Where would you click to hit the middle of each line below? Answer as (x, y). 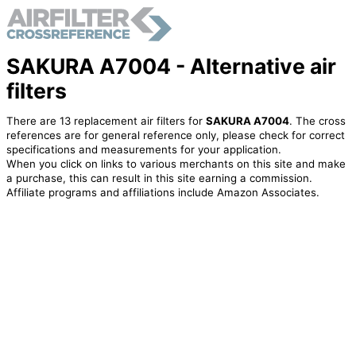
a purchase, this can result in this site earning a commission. (159, 178)
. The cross (317, 121)
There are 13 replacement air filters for (106, 121)
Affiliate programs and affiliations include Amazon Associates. (163, 193)
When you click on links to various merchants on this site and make (176, 164)
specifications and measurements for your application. (143, 150)
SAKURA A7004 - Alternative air (171, 66)
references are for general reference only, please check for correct (175, 135)
